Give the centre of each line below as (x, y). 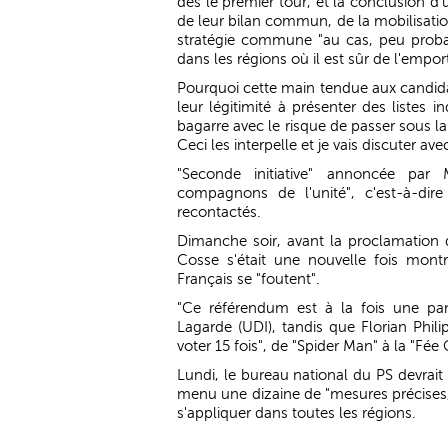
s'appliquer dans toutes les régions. (296, 413)
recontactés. (219, 212)
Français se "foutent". (248, 279)
